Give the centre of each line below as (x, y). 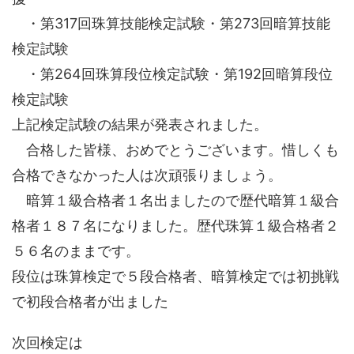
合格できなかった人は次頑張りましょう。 (147, 175)
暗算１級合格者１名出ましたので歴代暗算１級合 (175, 200)
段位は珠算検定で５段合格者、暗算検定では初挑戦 (175, 276)
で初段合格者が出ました (90, 301)
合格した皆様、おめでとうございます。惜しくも (175, 150)
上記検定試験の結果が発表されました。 (140, 124)
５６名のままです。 (76, 251)
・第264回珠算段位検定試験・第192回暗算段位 (172, 74)
